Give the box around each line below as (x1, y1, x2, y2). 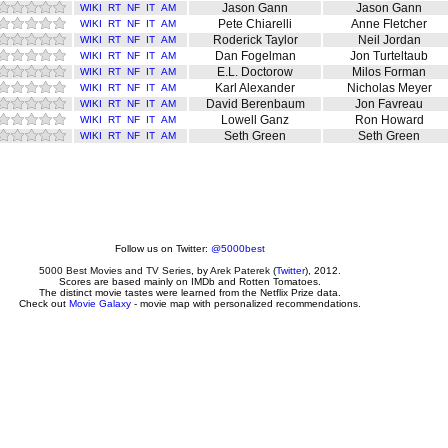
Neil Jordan (357, 33, 421, 47)
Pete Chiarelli (218, 17, 292, 31)
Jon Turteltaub (350, 49, 428, 63)
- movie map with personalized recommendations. (131, 298, 361, 309)
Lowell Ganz (221, 113, 289, 127)
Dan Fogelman (214, 49, 296, 63)
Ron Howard (354, 113, 424, 127)
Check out (19, 298, 69, 309)
